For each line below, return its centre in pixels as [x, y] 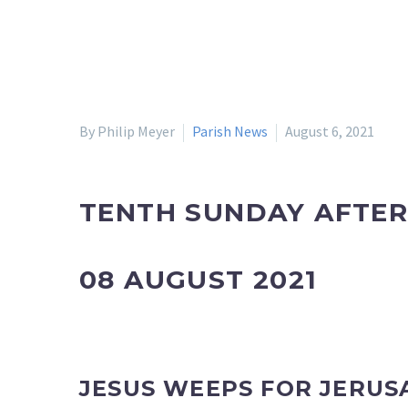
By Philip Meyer [127, 131]
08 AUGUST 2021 [199, 279]
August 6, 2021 [330, 131]
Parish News [230, 131]
